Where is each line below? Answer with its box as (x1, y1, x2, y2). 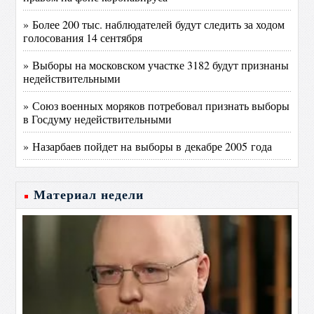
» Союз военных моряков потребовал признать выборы (23, 98, 290, 114)
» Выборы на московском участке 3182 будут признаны (23, 57, 289, 73)
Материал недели (34, 188, 144, 203)
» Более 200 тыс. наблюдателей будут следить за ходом (23, 17, 285, 32)
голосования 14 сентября (23, 30, 143, 46)
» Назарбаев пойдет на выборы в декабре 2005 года (23, 139, 273, 154)
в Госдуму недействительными (23, 111, 172, 127)
